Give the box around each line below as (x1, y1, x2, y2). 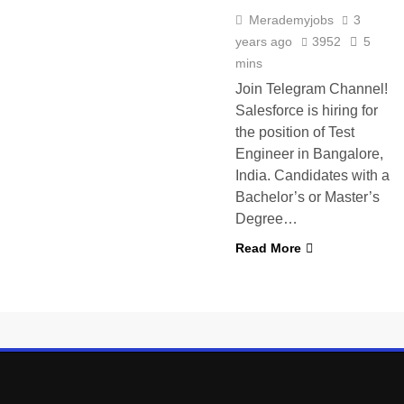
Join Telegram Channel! (235, 81, 388, 96)
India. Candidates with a (235, 168, 390, 183)
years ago (235, 34, 292, 49)
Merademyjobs (249, 13, 334, 27)
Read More (235, 241, 301, 255)
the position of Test (235, 124, 354, 140)
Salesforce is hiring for (235, 103, 378, 118)
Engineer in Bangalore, (235, 146, 383, 161)
